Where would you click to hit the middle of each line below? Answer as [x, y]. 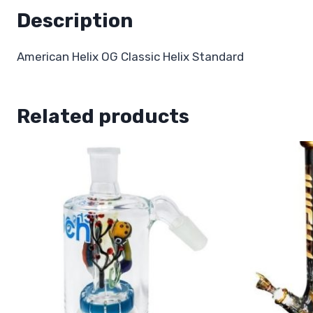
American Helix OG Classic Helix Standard [130, 57]
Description [75, 21]
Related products [103, 117]
